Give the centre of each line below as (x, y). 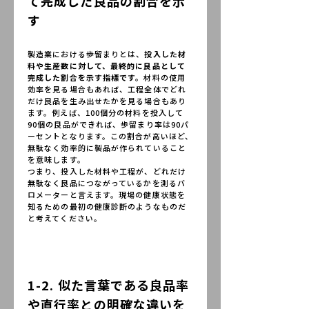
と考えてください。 (65, 218)
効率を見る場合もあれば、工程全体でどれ (107, 89)
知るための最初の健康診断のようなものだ (107, 206)
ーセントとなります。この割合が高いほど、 (111, 136)
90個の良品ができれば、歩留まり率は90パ (109, 124)
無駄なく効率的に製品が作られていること (107, 148)
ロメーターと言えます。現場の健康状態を (107, 195)
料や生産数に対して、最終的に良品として (107, 66)
